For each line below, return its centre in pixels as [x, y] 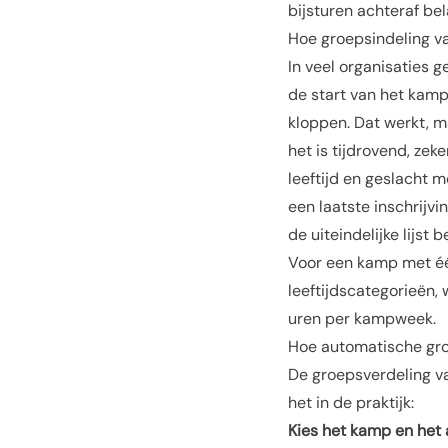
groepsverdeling [371, 374]
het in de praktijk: [351, 402]
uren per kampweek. [362, 318]
